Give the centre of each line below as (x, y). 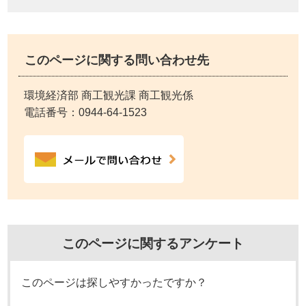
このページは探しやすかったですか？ (114, 282)
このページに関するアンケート (153, 244)
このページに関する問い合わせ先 (116, 60)
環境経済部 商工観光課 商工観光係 (109, 95)
